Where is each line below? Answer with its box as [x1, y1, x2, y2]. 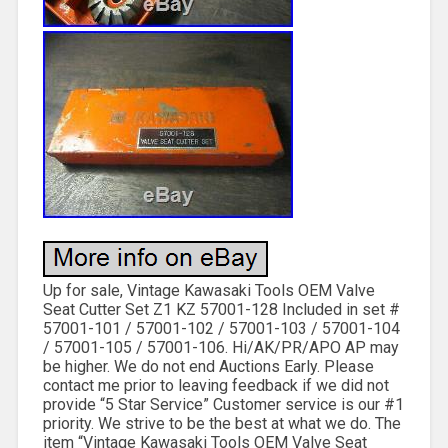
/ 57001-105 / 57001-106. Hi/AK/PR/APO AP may [42, 337, 399, 357]
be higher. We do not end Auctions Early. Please [42, 356, 374, 376]
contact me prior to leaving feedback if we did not [42, 375, 389, 395]
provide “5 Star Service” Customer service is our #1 [42, 394, 404, 414]
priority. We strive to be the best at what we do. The [42, 413, 401, 433]
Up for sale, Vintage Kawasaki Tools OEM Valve [42, 280, 375, 300]
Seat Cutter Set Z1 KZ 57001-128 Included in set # [42, 299, 400, 319]
